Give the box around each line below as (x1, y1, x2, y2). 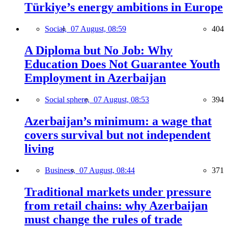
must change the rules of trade (24, 212, 182, 226)
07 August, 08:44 (79, 165, 135, 175)
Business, (45, 165, 79, 175)
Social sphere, (45, 95, 94, 104)
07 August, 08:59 (71, 24, 126, 34)
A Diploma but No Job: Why (24, 44, 173, 58)
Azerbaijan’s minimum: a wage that (24, 115, 212, 128)
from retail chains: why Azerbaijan (24, 198, 208, 212)
